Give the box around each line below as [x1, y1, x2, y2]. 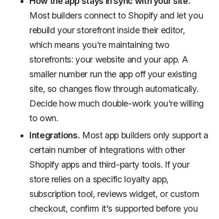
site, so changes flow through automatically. [29, 84, 198, 94]
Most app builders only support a [80, 130, 208, 140]
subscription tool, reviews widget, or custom [29, 189, 199, 199]
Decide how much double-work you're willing [29, 98, 204, 109]
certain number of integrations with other [29, 145, 185, 155]
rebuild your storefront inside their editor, [29, 25, 185, 35]
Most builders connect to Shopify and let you [29, 10, 203, 21]
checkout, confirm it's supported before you [29, 203, 198, 214]
